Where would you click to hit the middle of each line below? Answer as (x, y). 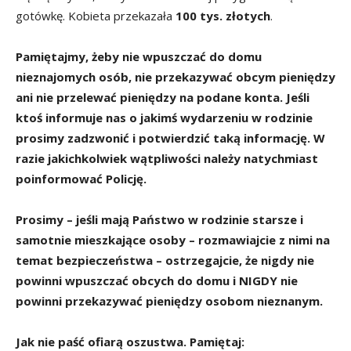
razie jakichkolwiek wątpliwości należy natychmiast (167, 158)
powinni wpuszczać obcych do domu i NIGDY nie (157, 280)
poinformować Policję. (81, 178)
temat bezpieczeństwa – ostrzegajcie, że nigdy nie (165, 260)
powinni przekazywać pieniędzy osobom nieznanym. (169, 300)
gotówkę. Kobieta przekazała (96, 15)
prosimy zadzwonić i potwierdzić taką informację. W (170, 138)
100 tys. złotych (223, 15)
